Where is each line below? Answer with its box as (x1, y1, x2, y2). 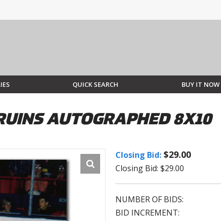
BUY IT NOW (181, 80, 220, 89)
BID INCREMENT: (115, 207, 180, 219)
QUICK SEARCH (73, 80, 119, 89)
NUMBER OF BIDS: (115, 194, 184, 205)
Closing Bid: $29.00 (115, 163, 184, 174)
